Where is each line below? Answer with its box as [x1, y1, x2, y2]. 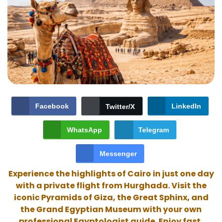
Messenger [99, 150, 137, 158]
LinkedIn [171, 102, 201, 111]
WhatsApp [67, 126, 102, 134]
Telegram [138, 126, 169, 134]
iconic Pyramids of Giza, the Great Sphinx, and [13, 192, 209, 204]
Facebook [35, 102, 69, 111]
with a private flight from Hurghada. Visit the [15, 180, 207, 192]
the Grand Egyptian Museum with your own [20, 204, 202, 216]
